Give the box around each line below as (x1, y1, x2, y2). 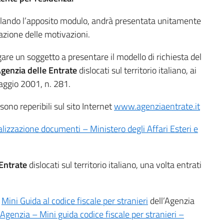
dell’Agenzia (148, 194, 194, 207)
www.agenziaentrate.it (114, 99, 200, 113)
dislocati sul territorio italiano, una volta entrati (29, 158, 201, 171)
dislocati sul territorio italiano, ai (77, 63, 196, 77)
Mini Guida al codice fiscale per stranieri (1, 194, 148, 207)
